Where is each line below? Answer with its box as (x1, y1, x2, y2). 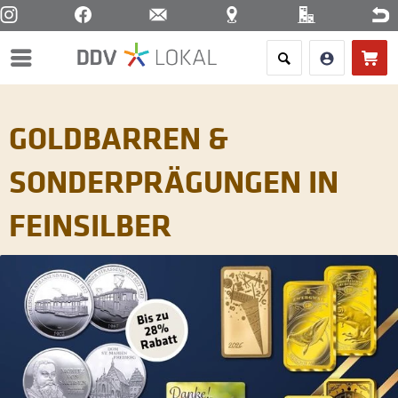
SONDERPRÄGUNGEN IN (9, 159, 338, 203)
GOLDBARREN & (9, 115, 228, 159)
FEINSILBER (9, 203, 171, 246)
